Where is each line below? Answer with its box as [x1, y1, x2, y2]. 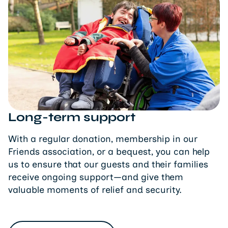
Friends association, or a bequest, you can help [8, 146, 210, 158]
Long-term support [8, 110, 135, 125]
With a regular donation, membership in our [8, 133, 197, 145]
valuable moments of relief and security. [8, 184, 182, 196]
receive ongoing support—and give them [8, 172, 183, 183]
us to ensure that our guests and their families [8, 159, 208, 170]
